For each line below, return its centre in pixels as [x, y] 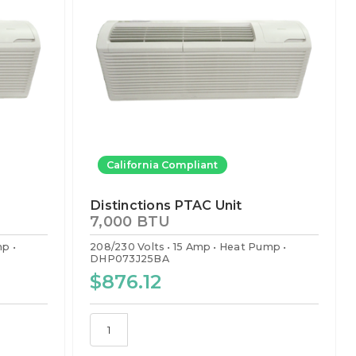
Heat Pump [250, 247]
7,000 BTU [130, 222]
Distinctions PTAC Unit [166, 205]
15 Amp [192, 247]
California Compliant [163, 164]
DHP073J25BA [130, 259]
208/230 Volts [128, 247]
